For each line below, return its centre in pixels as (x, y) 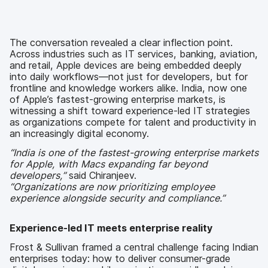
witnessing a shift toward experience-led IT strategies (130, 111)
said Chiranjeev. (101, 175)
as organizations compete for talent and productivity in (133, 122)
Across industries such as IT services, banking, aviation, (134, 54)
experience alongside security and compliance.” (117, 198)
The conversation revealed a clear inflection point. (121, 43)
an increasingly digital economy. (79, 134)
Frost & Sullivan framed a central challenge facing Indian (134, 247)
